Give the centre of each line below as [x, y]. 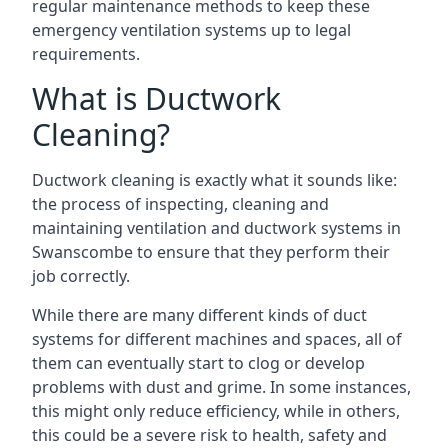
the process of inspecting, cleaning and [180, 203]
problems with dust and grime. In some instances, [221, 386]
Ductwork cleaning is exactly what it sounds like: [214, 179]
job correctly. [81, 275]
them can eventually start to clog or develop [198, 362]
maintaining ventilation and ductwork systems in [216, 227]
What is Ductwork [156, 98]
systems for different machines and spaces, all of [217, 338]
